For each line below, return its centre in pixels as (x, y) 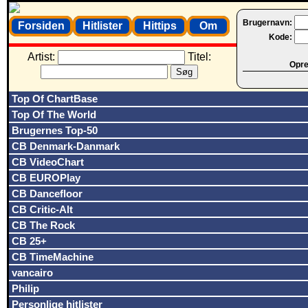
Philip (25, 288)
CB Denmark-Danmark (66, 146)
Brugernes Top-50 (55, 130)
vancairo (32, 273)
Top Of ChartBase (55, 99)
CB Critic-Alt (42, 209)
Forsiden (41, 26)
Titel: (198, 57)
